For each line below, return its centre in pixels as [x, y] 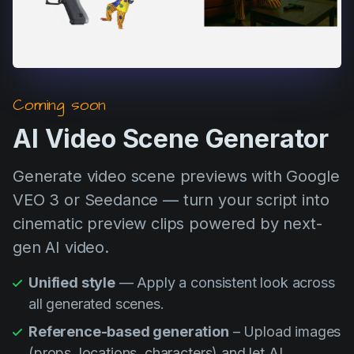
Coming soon [60, 105]
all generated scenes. [96, 304]
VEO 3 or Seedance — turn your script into [171, 200]
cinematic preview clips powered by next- [168, 224]
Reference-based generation [129, 332]
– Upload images [285, 332]
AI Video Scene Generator [171, 139]
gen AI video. [61, 248]
